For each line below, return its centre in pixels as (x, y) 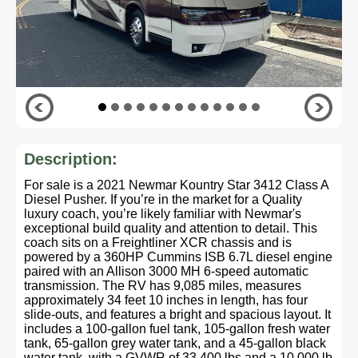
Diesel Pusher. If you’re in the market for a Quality (163, 199)
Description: (71, 159)
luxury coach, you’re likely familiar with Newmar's (163, 214)
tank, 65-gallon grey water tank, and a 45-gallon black (175, 343)
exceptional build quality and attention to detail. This (171, 228)
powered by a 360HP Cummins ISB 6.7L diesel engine (178, 257)
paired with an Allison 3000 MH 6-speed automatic (166, 271)
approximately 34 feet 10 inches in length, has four (166, 300)
